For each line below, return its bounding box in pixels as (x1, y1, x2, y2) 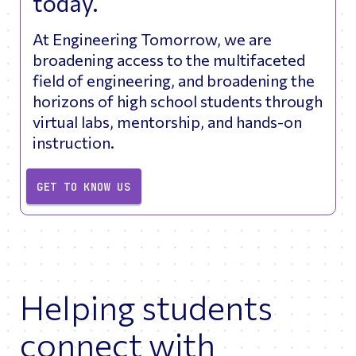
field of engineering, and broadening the (33, 71, 315, 91)
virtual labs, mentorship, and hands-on (33, 112, 302, 132)
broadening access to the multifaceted (33, 50, 305, 70)
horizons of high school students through (33, 91, 323, 111)
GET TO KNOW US (37, 179, 131, 194)
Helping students (20, 285, 273, 327)
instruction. (33, 133, 114, 153)
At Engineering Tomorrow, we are (33, 29, 272, 49)
